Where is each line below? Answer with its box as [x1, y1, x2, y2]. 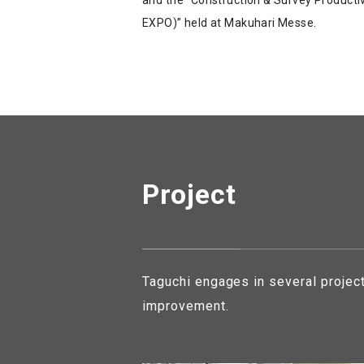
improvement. [142, 297, 229, 314]
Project [142, 177, 237, 210]
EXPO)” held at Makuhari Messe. [142, 15, 317, 29]
